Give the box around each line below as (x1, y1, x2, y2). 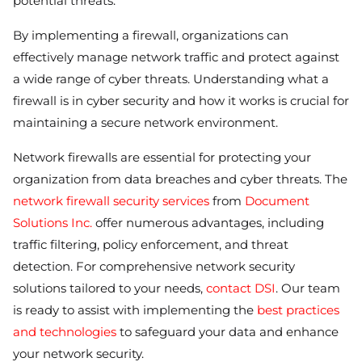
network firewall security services (13, 192, 209, 208)
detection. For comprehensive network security (13, 258, 295, 274)
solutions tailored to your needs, (13, 280, 206, 296)
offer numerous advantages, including (92, 214, 324, 230)
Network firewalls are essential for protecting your (13, 149, 311, 165)
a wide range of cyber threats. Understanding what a (13, 70, 329, 86)
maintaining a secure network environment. (13, 114, 278, 130)
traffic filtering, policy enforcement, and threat (13, 236, 288, 252)
